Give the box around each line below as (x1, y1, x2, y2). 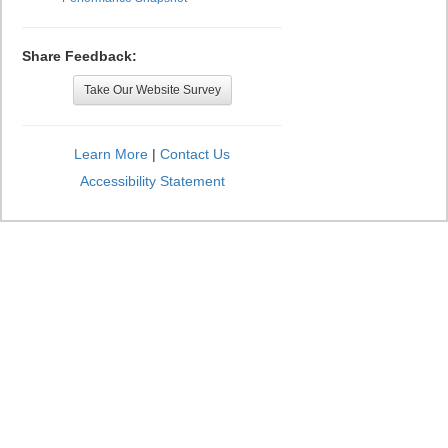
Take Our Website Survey (83, 83, 221, 97)
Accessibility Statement (79, 173, 225, 189)
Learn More (74, 146, 148, 162)
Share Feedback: (22, 48, 137, 64)
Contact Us (160, 146, 230, 162)
